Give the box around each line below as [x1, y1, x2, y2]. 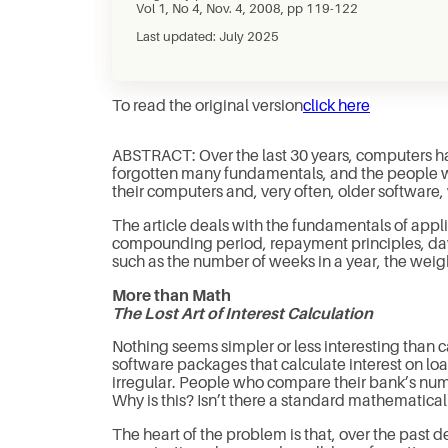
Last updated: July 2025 [135, 29, 279, 45]
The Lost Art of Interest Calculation [112, 304, 373, 323]
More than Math [112, 286, 231, 305]
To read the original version [112, 97, 303, 116]
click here [303, 97, 370, 116]
